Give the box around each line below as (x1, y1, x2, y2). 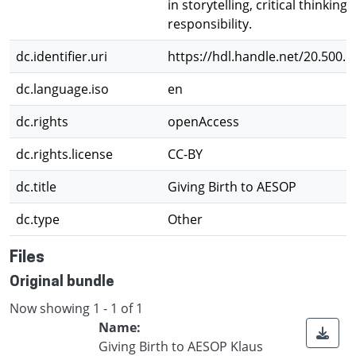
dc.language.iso (16, 80, 109, 98)
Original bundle (10, 275, 114, 290)
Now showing (10, 299, 93, 317)
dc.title (16, 178, 56, 195)
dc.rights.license (16, 145, 113, 163)
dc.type (16, 211, 60, 228)
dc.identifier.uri (16, 48, 107, 65)
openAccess (168, 113, 239, 130)
